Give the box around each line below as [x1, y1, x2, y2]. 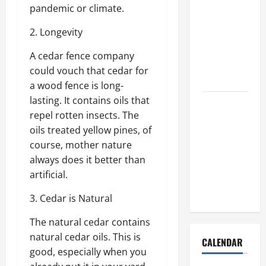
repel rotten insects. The [30, 109, 139, 122]
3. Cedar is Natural [30, 192, 112, 205]
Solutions [201, 72, 238, 87]
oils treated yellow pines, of [30, 123, 151, 137]
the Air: [201, 28, 231, 42]
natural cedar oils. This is [30, 230, 141, 244]
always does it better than [30, 153, 145, 167]
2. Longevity [30, 26, 83, 39]
